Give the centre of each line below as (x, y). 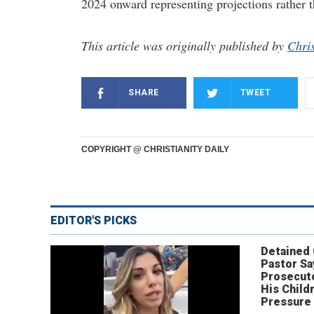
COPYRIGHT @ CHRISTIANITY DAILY (155, 149)
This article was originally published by (184, 46)
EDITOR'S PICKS (94, 220)
